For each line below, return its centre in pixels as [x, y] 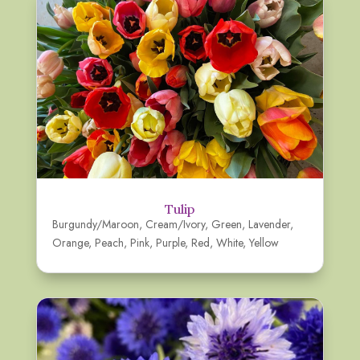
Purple [170, 242]
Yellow [264, 242]
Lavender [269, 224]
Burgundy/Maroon [95, 224]
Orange [70, 242]
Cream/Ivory [175, 224]
